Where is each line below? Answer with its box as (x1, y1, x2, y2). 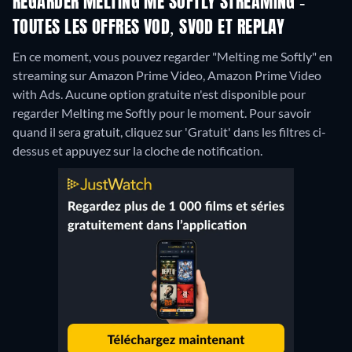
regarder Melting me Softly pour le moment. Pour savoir (13, 104, 311, 120)
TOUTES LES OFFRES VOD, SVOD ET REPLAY (13, 19, 285, 37)
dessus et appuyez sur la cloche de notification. (13, 142, 262, 158)
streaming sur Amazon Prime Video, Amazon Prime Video (13, 67, 321, 82)
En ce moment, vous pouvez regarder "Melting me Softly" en (13, 48, 332, 64)
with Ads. (13, 86, 65, 101)
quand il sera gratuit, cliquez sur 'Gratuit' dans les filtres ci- (13, 123, 326, 139)
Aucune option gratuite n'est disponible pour (65, 86, 306, 101)
